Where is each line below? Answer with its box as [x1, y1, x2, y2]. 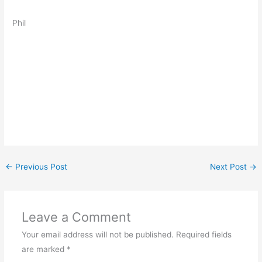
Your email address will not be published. [21, 230, 174, 240]
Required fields [175, 230, 232, 240]
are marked [21, 244, 67, 254]
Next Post [209, 162, 249, 172]
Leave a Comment [21, 209, 131, 225]
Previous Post [13, 162, 68, 172]
